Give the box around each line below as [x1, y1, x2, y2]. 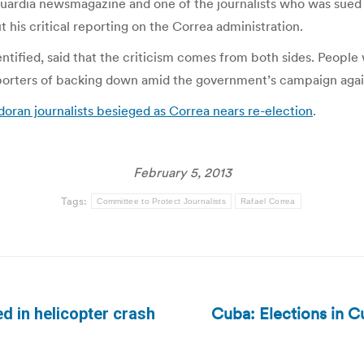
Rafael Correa [240, 197, 296, 206]
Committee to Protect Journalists [97, 197, 226, 206]
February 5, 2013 [132, 164, 232, 180]
